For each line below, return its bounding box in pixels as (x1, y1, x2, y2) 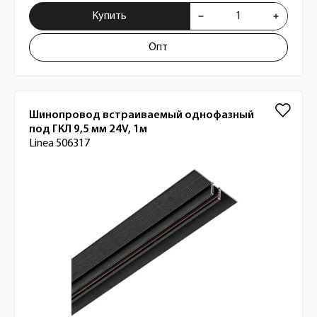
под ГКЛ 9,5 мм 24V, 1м (29, 124, 147, 135)
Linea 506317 (29, 138, 90, 149)
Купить (92, 11, 127, 22)
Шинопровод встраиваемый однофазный (29, 110, 254, 121)
